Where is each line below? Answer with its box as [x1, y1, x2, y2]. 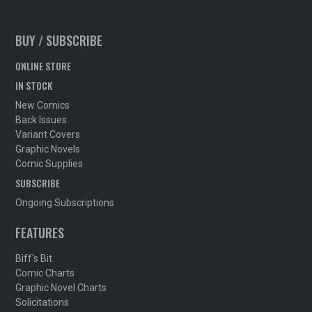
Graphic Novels [15, 143, 81, 155]
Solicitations [15, 296, 70, 308]
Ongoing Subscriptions [15, 196, 115, 208]
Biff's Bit [15, 252, 53, 264]
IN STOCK [15, 77, 53, 93]
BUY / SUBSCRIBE [15, 31, 103, 49]
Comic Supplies [15, 157, 84, 169]
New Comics [15, 99, 70, 111]
